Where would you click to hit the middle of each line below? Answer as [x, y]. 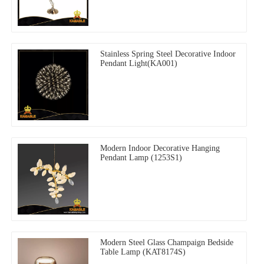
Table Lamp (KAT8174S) [143, 252]
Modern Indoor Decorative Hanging [160, 148]
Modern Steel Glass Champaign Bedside [167, 242]
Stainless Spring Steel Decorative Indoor [168, 54]
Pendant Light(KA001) [139, 63]
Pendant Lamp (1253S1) [141, 157]
